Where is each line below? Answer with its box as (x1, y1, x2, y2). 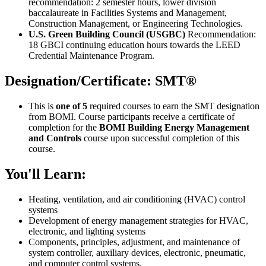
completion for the (28, 122, 99, 132)
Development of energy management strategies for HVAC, (28, 215, 248, 226)
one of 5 (56, 100, 87, 111)
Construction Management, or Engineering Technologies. (28, 18, 243, 29)
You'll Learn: (5, 166, 86, 182)
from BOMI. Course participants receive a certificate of (28, 111, 235, 122)
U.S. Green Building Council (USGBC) (28, 29, 188, 40)
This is (28, 100, 56, 111)
